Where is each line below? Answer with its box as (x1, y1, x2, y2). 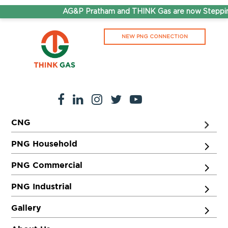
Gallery (11, 203, 42, 212)
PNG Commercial (11, 160, 83, 169)
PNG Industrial (11, 181, 72, 191)
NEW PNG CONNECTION (121, 34, 188, 39)
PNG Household (11, 138, 78, 148)
